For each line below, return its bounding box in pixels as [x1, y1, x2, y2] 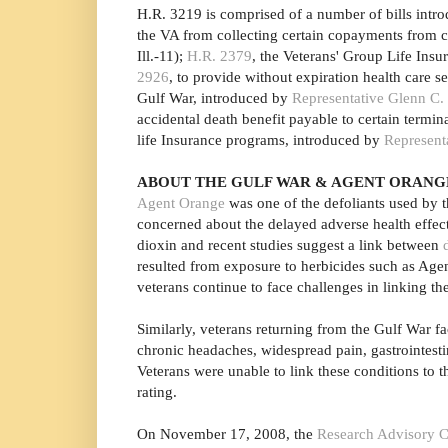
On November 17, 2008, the [137, 425, 317, 443]
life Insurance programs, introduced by [137, 131, 384, 149]
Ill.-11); [137, 47, 187, 65]
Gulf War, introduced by [137, 89, 292, 107]
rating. [137, 383, 177, 401]
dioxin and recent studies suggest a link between [137, 236, 443, 254]
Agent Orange [137, 194, 225, 212]
